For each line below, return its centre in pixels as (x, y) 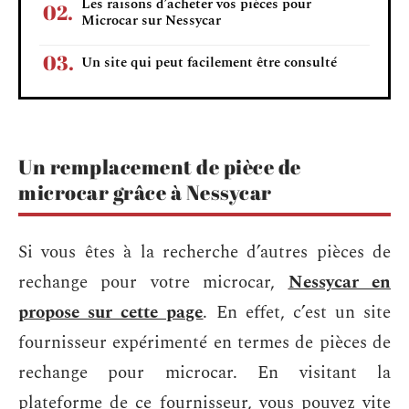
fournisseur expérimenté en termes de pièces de (204, 342)
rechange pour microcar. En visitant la (204, 372)
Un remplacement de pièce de (160, 167)
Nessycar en (340, 282)
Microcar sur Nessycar (151, 20)
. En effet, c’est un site (297, 312)
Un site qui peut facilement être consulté (209, 62)
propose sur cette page (111, 312)
